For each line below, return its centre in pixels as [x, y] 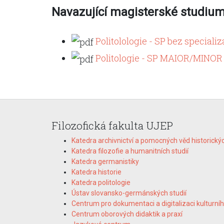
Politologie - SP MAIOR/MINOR [159, 58]
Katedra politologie [101, 183]
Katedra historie [96, 172]
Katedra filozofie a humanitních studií [130, 151]
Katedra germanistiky [105, 162]
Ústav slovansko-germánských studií [129, 193]
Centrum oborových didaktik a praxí [127, 214]
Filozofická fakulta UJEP [112, 125]
